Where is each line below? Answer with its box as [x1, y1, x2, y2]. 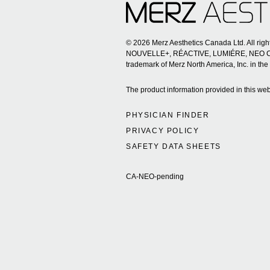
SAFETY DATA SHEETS [126, 142, 221, 151]
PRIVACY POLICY [126, 127, 199, 136]
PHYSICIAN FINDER [126, 111, 210, 120]
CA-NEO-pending [126, 172, 184, 181]
